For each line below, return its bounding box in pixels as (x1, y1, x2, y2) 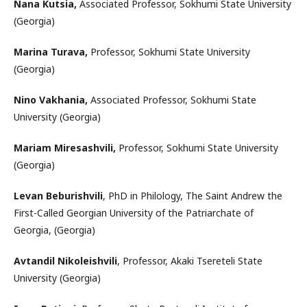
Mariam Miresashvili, (14, 140, 116, 154)
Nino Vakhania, (14, 93, 88, 106)
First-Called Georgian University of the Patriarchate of (14, 206, 254, 219)
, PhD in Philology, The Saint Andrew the (103, 188, 282, 202)
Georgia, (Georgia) (14, 223, 95, 236)
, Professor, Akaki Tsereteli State (117, 254, 262, 267)
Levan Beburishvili (14, 188, 103, 202)
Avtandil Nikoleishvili (14, 254, 117, 267)
